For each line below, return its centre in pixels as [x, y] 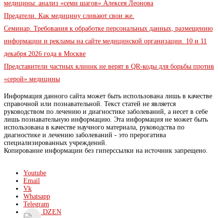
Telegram [36, 204]
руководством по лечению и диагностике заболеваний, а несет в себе [106, 111]
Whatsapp [37, 196]
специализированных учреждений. [55, 143]
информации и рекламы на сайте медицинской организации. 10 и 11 [105, 41]
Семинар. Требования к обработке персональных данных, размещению [108, 28]
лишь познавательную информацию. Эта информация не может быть [106, 119]
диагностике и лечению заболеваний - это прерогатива [85, 135]
